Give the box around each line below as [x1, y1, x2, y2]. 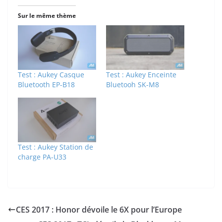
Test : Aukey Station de [18, 142, 93, 152]
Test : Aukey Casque [18, 70, 84, 80]
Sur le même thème [18, 11, 76, 20]
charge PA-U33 [18, 152, 66, 162]
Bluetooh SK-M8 [106, 80, 159, 90]
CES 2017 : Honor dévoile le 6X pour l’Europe [16, 204, 182, 216]
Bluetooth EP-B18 [18, 80, 75, 90]
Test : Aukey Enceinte [106, 70, 176, 80]
